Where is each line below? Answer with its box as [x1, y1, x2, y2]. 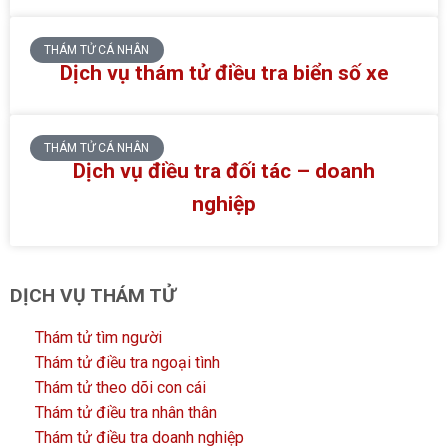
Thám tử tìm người [35, 327, 162, 347]
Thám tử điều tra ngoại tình [35, 352, 220, 372]
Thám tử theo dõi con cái [35, 377, 206, 397]
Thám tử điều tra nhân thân [35, 402, 217, 422]
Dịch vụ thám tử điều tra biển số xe [59, 60, 389, 85]
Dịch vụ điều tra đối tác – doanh [73, 158, 375, 183]
